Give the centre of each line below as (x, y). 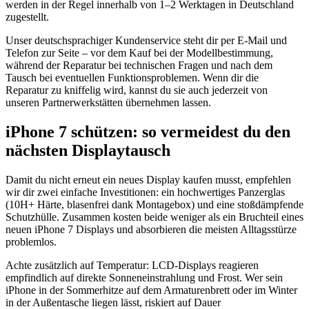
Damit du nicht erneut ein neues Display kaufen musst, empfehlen (148, 179)
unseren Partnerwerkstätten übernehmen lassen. (108, 102)
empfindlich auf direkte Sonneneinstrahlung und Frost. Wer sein (144, 277)
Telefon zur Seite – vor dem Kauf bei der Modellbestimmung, (139, 52)
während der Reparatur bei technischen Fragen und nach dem (139, 65)
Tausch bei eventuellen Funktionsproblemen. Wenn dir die (132, 77)
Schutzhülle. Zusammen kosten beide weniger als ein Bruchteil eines (154, 217)
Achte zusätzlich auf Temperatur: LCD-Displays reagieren (132, 265)
